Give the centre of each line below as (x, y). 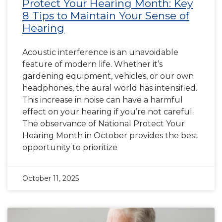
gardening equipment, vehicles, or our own (108, 76)
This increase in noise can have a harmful (103, 100)
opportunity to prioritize (70, 147)
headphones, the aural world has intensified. (110, 88)
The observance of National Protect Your (104, 124)
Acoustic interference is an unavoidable (100, 52)
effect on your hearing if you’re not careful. (108, 112)
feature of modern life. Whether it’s (92, 64)
